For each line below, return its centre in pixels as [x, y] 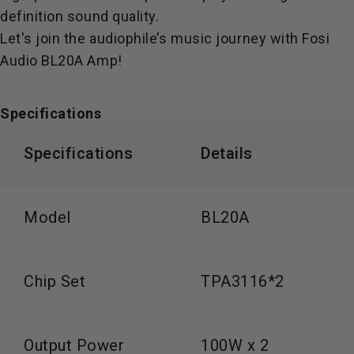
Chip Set [55, 281]
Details [227, 153]
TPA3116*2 [243, 281]
